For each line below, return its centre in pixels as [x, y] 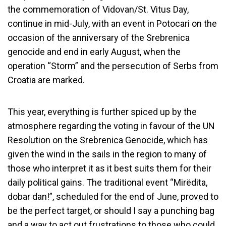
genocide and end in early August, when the [94, 52]
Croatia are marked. [46, 80]
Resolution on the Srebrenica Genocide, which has [108, 140]
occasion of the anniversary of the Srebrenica [99, 38]
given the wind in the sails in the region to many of [107, 154]
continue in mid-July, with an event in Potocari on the [112, 23]
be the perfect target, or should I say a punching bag [111, 211]
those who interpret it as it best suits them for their [109, 168]
